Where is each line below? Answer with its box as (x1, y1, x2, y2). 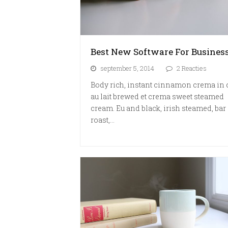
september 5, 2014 (100, 64, 154, 73)
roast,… (91, 115, 115, 125)
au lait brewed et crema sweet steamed (91, 92, 224, 102)
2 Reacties (177, 64, 207, 73)
